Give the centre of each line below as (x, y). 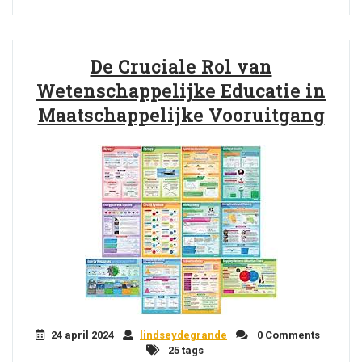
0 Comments (287, 335)
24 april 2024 (82, 335)
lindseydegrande (183, 335)
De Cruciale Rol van (181, 67)
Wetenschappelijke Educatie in (181, 91)
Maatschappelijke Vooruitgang (181, 115)
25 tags (185, 350)
